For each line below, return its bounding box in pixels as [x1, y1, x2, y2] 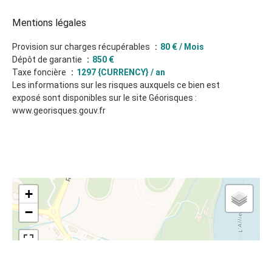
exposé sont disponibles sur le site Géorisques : [12, 93, 197, 103]
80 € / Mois [160, 42, 204, 52]
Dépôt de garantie [12, 55, 84, 64]
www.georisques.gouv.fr [12, 106, 106, 115]
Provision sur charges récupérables [12, 42, 152, 52]
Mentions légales [12, 17, 86, 29]
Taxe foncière [12, 67, 68, 77]
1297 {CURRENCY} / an [76, 67, 165, 77]
